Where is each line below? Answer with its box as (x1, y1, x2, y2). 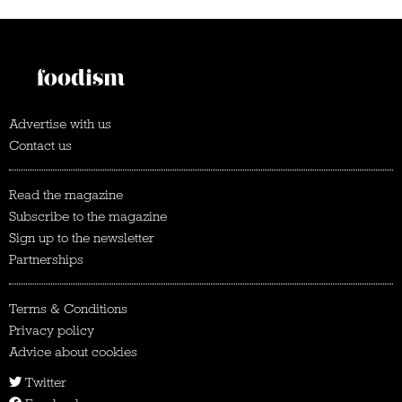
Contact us (9, 137, 72, 154)
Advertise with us (9, 116, 111, 133)
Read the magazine (9, 187, 123, 204)
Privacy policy (9, 322, 94, 339)
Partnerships (9, 251, 83, 268)
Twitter (22, 374, 66, 391)
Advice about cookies (9, 344, 137, 361)
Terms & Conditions (9, 301, 127, 318)
